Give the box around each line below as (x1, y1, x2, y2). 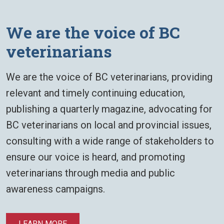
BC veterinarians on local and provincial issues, (6, 119, 211, 131)
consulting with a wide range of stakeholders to (6, 135, 214, 147)
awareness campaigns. (6, 183, 105, 195)
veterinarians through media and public (6, 167, 175, 179)
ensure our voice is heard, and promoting (6, 151, 185, 163)
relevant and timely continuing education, (6, 87, 185, 99)
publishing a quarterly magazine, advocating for (6, 103, 212, 115)
